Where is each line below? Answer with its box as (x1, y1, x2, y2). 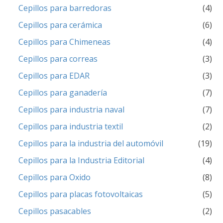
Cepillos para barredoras (18, 2, 112, 13)
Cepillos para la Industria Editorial (18, 154, 145, 166)
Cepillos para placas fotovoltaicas (18, 188, 143, 200)
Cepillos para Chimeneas (18, 36, 111, 47)
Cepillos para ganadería (18, 87, 108, 98)
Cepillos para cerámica (18, 19, 103, 30)
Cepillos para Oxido (18, 171, 91, 183)
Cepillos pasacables (18, 205, 92, 217)
